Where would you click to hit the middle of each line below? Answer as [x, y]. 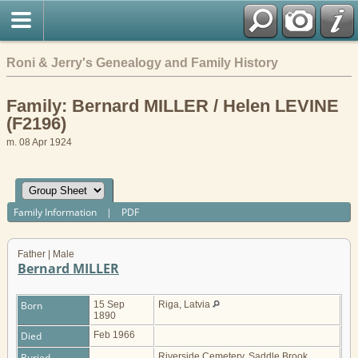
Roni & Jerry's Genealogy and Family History [142, 62]
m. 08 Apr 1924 [39, 142]
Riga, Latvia [185, 305]
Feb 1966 [115, 335]
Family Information [56, 212]
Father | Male [46, 255]
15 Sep [109, 305]
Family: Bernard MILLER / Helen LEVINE [173, 106]
